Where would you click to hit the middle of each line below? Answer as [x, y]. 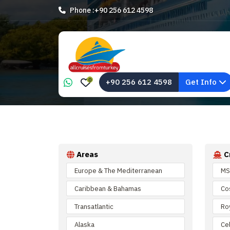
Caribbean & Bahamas [108, 188]
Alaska [84, 224]
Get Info [202, 82]
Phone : [82, 10]
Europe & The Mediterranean [118, 170]
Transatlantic [94, 206]
